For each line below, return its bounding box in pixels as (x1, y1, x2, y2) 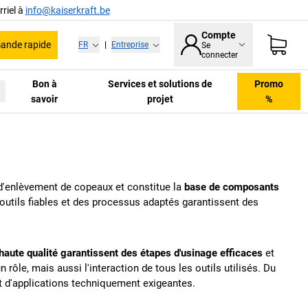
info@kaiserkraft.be (25, 4, 110, 16)
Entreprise (111, 40, 148, 50)
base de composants (184, 181, 279, 194)
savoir (31, 93, 58, 104)
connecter (201, 50, 238, 60)
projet (147, 93, 174, 104)
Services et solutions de (108, 78, 213, 89)
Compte (201, 30, 236, 41)
